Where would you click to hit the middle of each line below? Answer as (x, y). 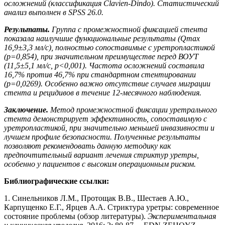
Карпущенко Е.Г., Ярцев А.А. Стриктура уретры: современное (111, 207)
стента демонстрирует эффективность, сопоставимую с (105, 119)
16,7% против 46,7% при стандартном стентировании (100, 74)
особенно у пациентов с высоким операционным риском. (100, 164)
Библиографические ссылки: (57, 181)
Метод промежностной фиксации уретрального (134, 109)
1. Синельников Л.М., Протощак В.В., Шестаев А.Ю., (96, 198)
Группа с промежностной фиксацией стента (130, 29)
